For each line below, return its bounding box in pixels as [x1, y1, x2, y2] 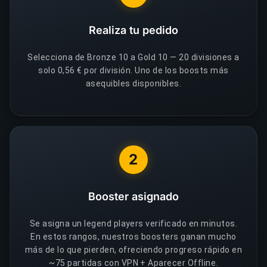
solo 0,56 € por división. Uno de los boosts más [38, 66, 229, 75]
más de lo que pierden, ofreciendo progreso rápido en [24, 244, 243, 254]
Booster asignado [88, 190, 179, 203]
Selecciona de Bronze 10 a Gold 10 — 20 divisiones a [27, 52, 240, 62]
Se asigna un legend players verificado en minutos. [29, 218, 238, 228]
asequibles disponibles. [85, 79, 182, 88]
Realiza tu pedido [89, 24, 178, 36]
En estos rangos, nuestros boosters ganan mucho [30, 231, 237, 241]
